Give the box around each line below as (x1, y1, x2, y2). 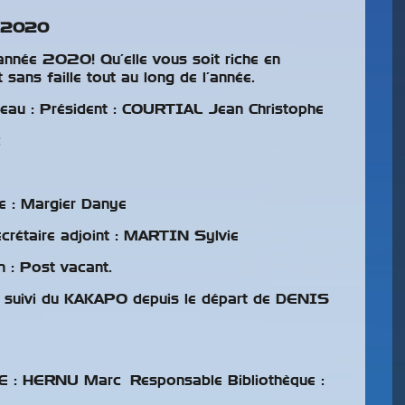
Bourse (121, 177, 234, 206)
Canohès (121, 231, 259, 260)
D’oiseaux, (121, 204, 297, 233)
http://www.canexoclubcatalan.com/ (130, 381, 328, 392)
